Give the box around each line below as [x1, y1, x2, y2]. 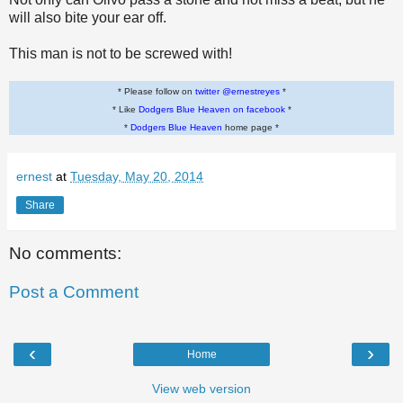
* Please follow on [117, 85, 195, 96]
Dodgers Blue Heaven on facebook [138, 103, 285, 114]
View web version [152, 381, 251, 396]
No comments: [9, 243, 121, 263]
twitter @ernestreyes [194, 85, 280, 96]
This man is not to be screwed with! [9, 45, 232, 61]
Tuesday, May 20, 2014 [70, 168, 203, 184]
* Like [112, 103, 139, 114]
